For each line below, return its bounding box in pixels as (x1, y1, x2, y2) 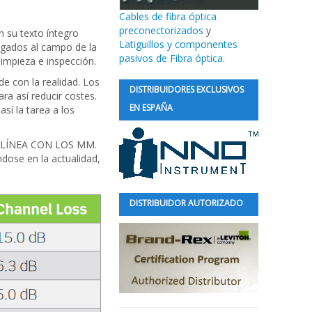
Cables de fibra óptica (119, 10, 217, 23)
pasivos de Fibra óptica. (119, 52, 225, 65)
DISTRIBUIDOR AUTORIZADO (130, 197, 243, 209)
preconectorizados (119, 24, 206, 37)
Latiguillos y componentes (119, 38, 237, 51)
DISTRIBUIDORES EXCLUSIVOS (130, 84, 244, 95)
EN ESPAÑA (130, 102, 173, 114)
